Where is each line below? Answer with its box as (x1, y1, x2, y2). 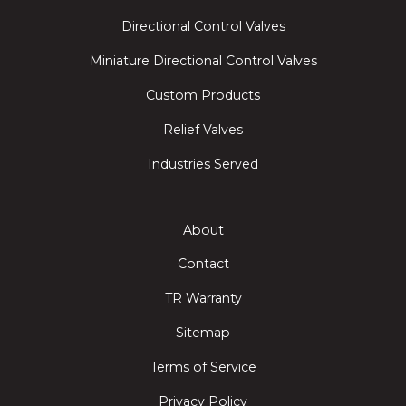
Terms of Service (150, 358, 256, 375)
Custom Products (146, 86, 260, 103)
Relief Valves (163, 121, 243, 138)
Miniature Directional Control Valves (89, 53, 317, 70)
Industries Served (148, 155, 258, 172)
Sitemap (176, 324, 230, 341)
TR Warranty (164, 290, 242, 307)
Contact (177, 256, 229, 273)
